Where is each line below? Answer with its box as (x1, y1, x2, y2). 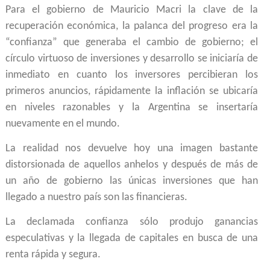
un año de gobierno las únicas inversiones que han (5, 175, 258, 187)
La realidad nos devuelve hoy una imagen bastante (5, 143, 258, 155)
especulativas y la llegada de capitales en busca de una (5, 233, 258, 245)
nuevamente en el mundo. (5, 118, 120, 130)
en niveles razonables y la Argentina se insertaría (5, 101, 258, 113)
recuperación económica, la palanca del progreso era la (5, 20, 258, 32)
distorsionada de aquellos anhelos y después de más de (5, 159, 258, 171)
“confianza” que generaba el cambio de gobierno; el (5, 36, 258, 48)
